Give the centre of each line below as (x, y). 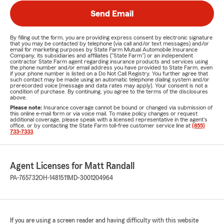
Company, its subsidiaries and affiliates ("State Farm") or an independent (101, 55)
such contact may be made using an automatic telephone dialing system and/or (110, 79)
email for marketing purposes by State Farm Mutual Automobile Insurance (104, 49)
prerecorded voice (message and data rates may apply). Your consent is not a (109, 85)
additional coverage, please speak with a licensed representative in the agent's (109, 119)
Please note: (27, 107)
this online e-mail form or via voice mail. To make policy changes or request (104, 113)
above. (18, 97)
